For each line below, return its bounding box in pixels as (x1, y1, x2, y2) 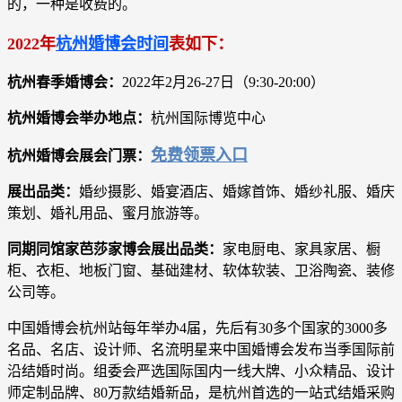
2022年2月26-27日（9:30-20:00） (122, 74, 325, 91)
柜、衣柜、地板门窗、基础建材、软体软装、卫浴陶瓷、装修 (7, 263, 395, 279)
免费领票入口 (151, 146, 248, 165)
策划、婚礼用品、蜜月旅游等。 (7, 205, 208, 222)
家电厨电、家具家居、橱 (223, 241, 380, 258)
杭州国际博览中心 (151, 110, 266, 127)
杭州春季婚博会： (7, 74, 122, 91)
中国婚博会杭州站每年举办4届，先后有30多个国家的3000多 (7, 320, 388, 336)
